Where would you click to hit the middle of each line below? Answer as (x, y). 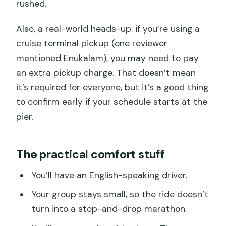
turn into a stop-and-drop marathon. (109, 209)
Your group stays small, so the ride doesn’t (120, 194)
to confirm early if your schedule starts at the (112, 102)
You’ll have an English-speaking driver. (109, 175)
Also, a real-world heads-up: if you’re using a (108, 29)
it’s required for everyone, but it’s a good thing (112, 87)
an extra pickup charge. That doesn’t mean (106, 72)
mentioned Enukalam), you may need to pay (108, 58)
